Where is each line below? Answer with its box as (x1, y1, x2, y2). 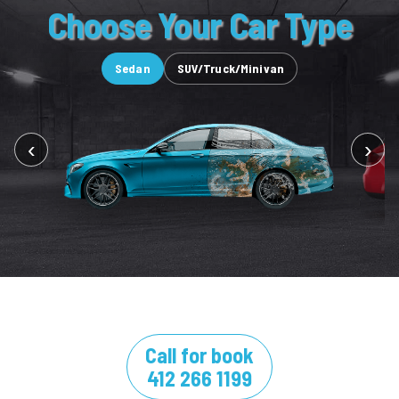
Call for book (145, 342, 254, 369)
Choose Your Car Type (46, 3, 353, 45)
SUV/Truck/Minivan (176, 61, 285, 76)
